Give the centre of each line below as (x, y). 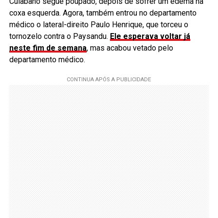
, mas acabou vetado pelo (130, 48)
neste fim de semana (48, 48)
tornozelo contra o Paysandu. (59, 36)
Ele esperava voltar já (150, 36)
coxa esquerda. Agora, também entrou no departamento (103, 13)
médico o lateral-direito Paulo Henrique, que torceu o (99, 24)
